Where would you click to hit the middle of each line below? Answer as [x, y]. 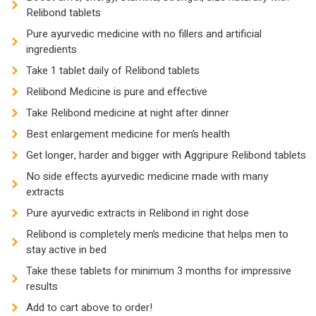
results [42, 286]
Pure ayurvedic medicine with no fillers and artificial [144, 34]
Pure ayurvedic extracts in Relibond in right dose [138, 213]
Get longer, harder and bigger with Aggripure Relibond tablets [166, 155]
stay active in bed [66, 250]
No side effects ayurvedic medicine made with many [147, 176]
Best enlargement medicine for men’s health [128, 134]
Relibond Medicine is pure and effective [117, 92]
